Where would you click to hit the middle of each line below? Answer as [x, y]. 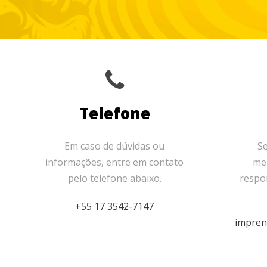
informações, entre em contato [114, 162]
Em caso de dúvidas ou [114, 146]
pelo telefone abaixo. [114, 178]
